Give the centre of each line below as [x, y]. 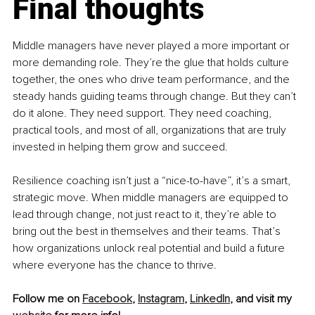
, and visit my [262, 299]
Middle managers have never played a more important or [153, 46]
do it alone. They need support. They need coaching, [143, 114]
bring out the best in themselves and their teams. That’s [148, 232]
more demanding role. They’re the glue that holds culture [152, 63]
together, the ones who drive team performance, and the [153, 80]
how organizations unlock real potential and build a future [150, 249]
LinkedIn [210, 299]
